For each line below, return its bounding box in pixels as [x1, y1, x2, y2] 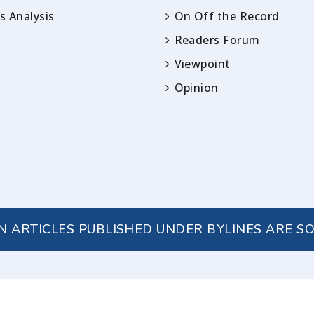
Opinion [174, 79, 219, 95]
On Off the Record [174, 8, 280, 24]
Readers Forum [174, 32, 260, 48]
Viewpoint [174, 55, 231, 71]
